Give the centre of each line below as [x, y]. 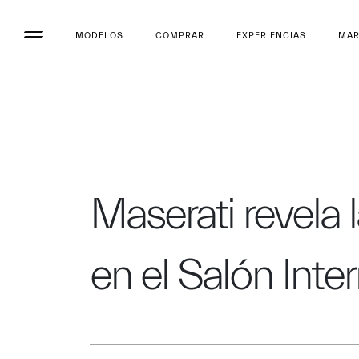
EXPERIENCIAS [271, 35]
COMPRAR [180, 35]
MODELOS [99, 35]
